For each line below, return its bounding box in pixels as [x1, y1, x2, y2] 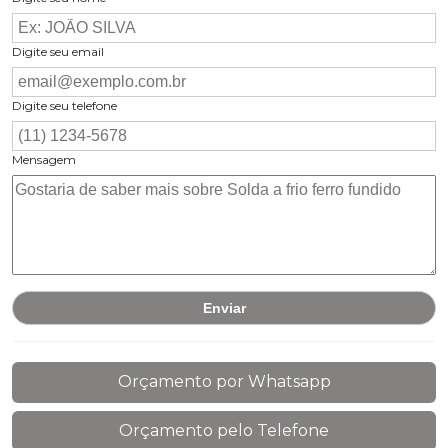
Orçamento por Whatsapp [117, 372, 331, 392]
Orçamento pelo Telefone [119, 420, 329, 440]
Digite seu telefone [12, 98, 117, 114]
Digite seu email [12, 44, 104, 60]
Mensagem [12, 152, 76, 168]
